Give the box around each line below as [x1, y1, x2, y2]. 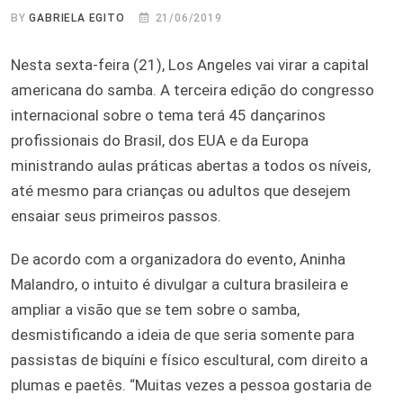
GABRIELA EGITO [29, 11, 125, 24]
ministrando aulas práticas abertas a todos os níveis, [11, 156, 371, 175]
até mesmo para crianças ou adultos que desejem [11, 181, 351, 200]
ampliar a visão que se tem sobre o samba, [11, 300, 300, 318]
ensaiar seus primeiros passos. [11, 206, 221, 225]
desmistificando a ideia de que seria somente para [11, 325, 354, 344]
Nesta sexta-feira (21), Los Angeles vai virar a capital [11, 55, 369, 74]
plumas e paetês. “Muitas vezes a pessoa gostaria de [11, 375, 372, 394]
